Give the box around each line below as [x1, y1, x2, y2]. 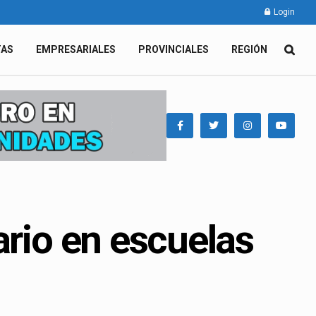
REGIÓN [231, 44, 267, 55]
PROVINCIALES [138, 44, 209, 55]
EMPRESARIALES [36, 44, 116, 55]
